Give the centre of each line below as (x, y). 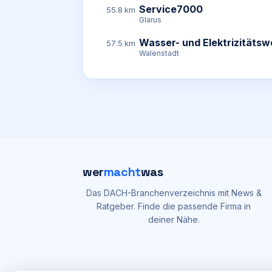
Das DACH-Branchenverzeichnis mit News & (174, 193)
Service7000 (171, 9)
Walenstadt (159, 53)
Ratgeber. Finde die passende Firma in (174, 206)
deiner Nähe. (174, 219)
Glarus (150, 20)
